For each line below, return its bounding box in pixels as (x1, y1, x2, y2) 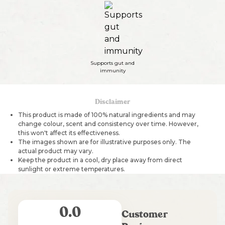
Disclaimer (95, 99, 130, 105)
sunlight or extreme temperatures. (18, 165, 125, 173)
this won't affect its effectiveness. (18, 129, 120, 137)
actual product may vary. (18, 147, 93, 155)
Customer (122, 210, 168, 219)
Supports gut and (90, 60, 135, 66)
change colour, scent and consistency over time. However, (18, 120, 198, 128)
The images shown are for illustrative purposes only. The (18, 138, 191, 146)
